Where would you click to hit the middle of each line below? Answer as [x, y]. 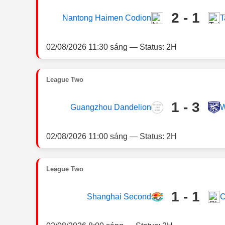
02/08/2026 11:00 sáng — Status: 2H [111, 136]
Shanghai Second [119, 197]
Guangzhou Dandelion [110, 107]
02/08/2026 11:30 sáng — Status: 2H [111, 47]
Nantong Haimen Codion [106, 18]
